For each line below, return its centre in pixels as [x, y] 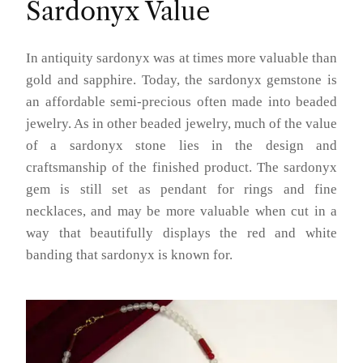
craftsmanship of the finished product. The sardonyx [181, 168]
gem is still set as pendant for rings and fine [181, 190]
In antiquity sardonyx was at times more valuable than [181, 58]
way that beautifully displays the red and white [181, 233]
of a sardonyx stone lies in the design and [181, 146]
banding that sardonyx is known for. [129, 255]
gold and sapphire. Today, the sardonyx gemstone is [181, 80]
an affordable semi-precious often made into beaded [181, 102]
